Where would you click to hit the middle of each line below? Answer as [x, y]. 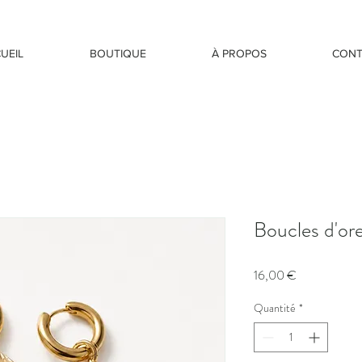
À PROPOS [239, 53]
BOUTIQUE [118, 53]
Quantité [275, 307]
